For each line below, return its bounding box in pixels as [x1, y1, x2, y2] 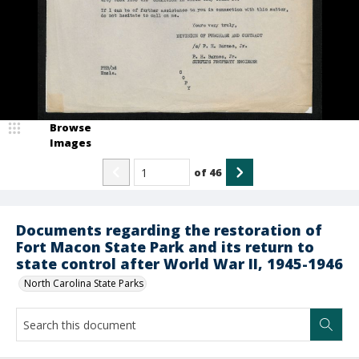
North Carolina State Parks [24, 276, 143, 290]
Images [50, 135, 91, 150]
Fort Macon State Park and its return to [16, 237, 314, 256]
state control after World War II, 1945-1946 [16, 254, 343, 273]
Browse [50, 120, 91, 135]
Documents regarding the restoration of [16, 220, 322, 240]
